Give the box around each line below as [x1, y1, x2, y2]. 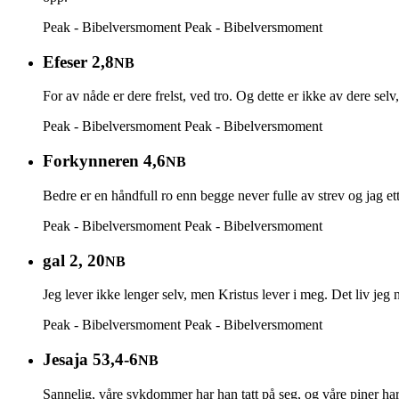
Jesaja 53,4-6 [43, 349, 138, 369]
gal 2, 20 [43, 250, 105, 270]
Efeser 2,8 [43, 52, 114, 71]
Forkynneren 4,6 [43, 151, 166, 171]
